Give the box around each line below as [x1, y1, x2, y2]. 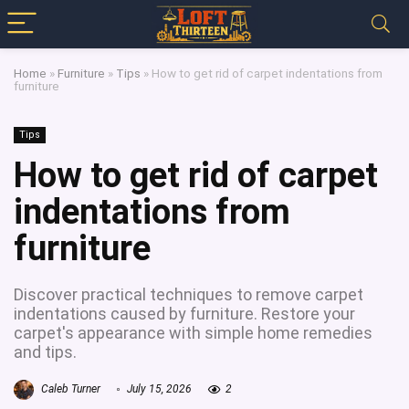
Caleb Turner [38, 383, 100, 396]
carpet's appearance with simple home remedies [14, 323, 372, 342]
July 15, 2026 [124, 383, 192, 396]
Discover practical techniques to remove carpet [14, 285, 363, 304]
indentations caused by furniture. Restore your [14, 304, 355, 323]
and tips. [14, 342, 77, 362]
